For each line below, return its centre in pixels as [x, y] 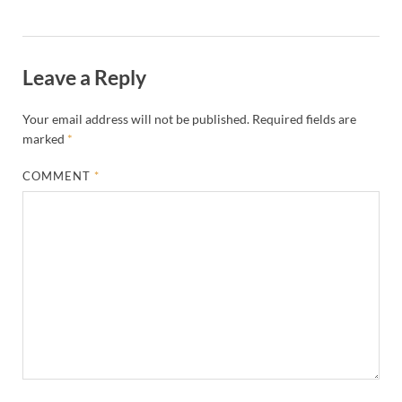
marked [45, 139]
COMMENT [59, 176]
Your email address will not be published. [136, 119]
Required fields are [304, 119]
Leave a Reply [84, 78]
